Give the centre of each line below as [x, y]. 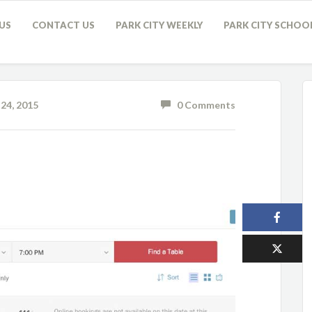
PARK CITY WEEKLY [159, 25]
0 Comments [203, 105]
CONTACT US [63, 25]
